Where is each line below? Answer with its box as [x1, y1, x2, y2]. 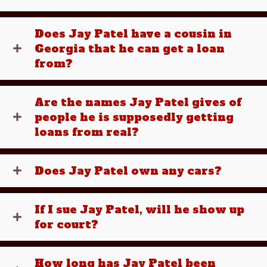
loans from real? [35, 125, 139, 139]
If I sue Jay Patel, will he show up [35, 202, 244, 217]
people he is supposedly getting [35, 110, 234, 125]
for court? [35, 217, 98, 232]
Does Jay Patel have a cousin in [35, 26, 232, 41]
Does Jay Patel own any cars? [35, 163, 222, 178]
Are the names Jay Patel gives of [35, 95, 241, 110]
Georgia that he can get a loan [35, 41, 225, 56]
